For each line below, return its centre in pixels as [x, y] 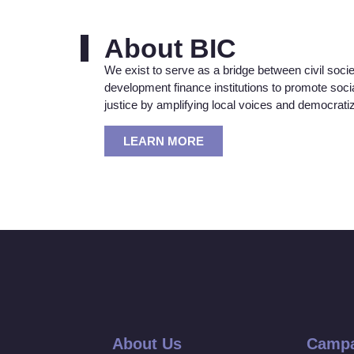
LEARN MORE [164, 141]
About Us [147, 343]
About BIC [170, 49]
